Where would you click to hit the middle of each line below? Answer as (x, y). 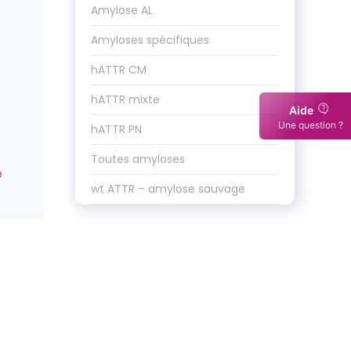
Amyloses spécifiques (150, 40)
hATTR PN (116, 129)
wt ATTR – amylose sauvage (168, 189)
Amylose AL (122, 10)
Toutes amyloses (138, 159)
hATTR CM (119, 70)
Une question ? (310, 125)
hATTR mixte (125, 100)
